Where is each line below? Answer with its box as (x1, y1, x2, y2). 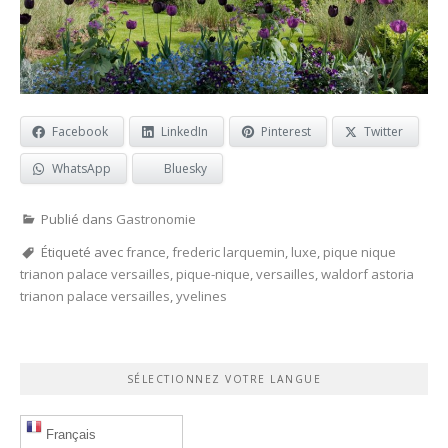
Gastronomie (116, 209, 196, 228)
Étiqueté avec (41, 242, 126, 261)
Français (42, 426, 96, 442)
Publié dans (41, 209, 116, 228)
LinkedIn (161, 122, 208, 140)
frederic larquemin (172, 242, 285, 261)
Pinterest (261, 122, 311, 140)
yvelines (176, 286, 227, 305)
